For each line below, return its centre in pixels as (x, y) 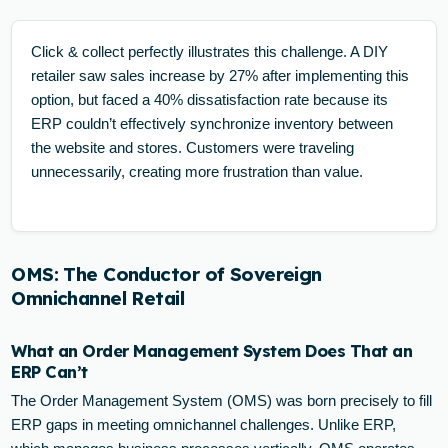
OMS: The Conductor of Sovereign (166, 273)
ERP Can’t (49, 371)
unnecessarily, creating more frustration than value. (197, 171)
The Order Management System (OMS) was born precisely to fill (222, 401)
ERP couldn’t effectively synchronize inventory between (212, 123)
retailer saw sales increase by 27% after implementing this (220, 75)
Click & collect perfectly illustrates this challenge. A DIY (210, 51)
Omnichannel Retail (98, 297)
